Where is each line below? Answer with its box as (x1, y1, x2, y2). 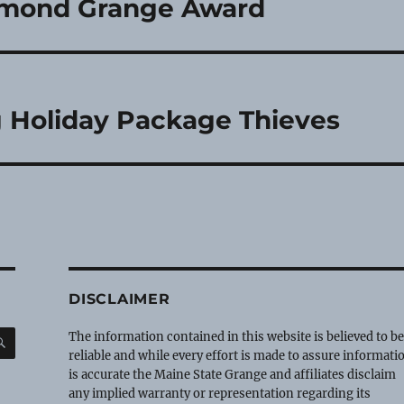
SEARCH (14, 324, 69, 339)
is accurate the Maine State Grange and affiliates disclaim (69, 366, 397, 382)
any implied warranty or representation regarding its (69, 385, 372, 401)
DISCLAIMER (69, 289, 170, 308)
